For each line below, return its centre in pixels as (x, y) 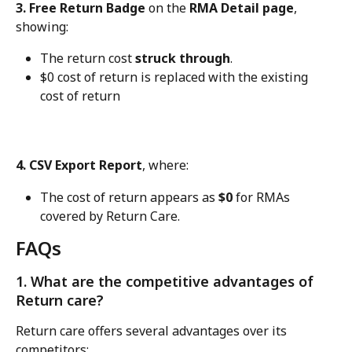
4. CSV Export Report (79, 165)
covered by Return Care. (110, 216)
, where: (165, 165)
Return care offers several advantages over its (153, 330)
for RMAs (263, 197)
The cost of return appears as (129, 197)
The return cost (88, 58)
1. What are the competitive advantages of (167, 281)
